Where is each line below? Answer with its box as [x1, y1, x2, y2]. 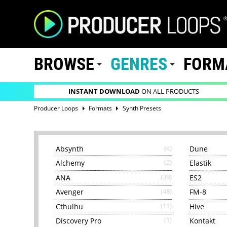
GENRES [110, 54, 167, 74]
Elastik [189, 158, 211, 168]
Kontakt [189, 216, 215, 226]
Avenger [56, 187, 84, 197]
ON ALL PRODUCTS [140, 87, 200, 96]
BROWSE [34, 54, 95, 74]
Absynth [56, 143, 84, 154]
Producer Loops [34, 104, 79, 112]
